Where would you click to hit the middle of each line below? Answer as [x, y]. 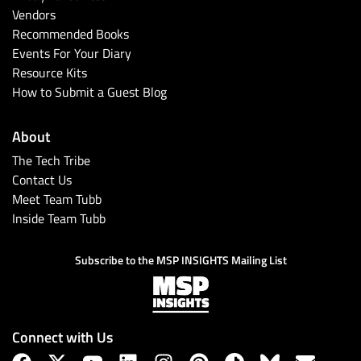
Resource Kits [50, 73]
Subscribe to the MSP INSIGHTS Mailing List [180, 260]
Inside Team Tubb [59, 219]
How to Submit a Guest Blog [89, 92]
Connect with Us [62, 336]
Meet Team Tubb [57, 199]
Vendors [34, 15]
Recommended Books [71, 34]
